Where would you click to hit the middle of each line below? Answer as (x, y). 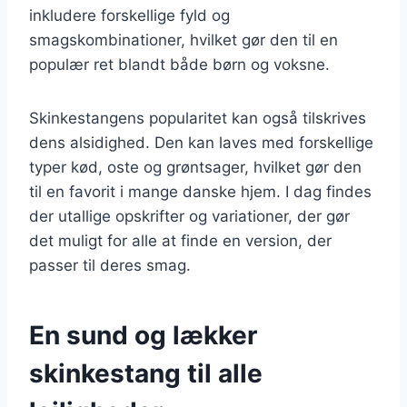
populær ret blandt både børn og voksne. (179, 64)
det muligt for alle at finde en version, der (180, 240)
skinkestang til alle (146, 373)
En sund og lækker (143, 335)
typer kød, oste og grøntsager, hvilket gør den (195, 167)
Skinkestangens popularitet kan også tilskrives (198, 118)
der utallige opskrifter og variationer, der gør (189, 216)
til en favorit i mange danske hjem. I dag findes (200, 191)
